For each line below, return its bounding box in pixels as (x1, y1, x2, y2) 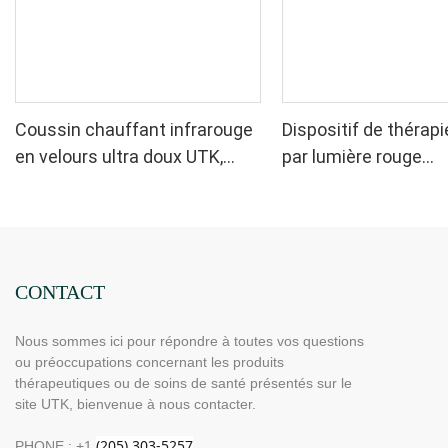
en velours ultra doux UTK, (15, 146, 223, 168)
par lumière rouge (282, 146, 423, 168)
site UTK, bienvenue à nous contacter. (15, 395, 256, 412)
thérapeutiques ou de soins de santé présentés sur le (15, 374, 352, 391)
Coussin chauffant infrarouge (15, 119, 253, 141)
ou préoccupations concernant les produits (15, 353, 284, 370)
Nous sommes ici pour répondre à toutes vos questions (15, 332, 364, 349)
